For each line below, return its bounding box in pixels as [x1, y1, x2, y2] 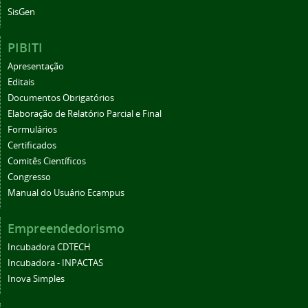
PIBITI [8, 38, 43, 56]
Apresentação [8, 60, 64, 72]
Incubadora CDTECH [8, 241, 91, 253]
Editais [8, 76, 34, 88]
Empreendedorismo [8, 219, 124, 236]
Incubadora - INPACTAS [8, 256, 103, 269]
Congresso [8, 170, 51, 183]
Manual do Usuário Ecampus [8, 186, 124, 199]
